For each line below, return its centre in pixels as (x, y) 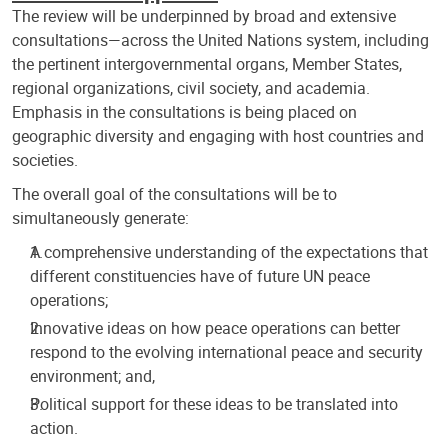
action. (54, 427)
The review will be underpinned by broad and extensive (204, 15)
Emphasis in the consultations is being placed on (184, 111)
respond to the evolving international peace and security (226, 351)
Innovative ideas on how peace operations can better (215, 327)
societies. (45, 159)
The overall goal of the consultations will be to (174, 193)
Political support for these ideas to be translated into (214, 403)
